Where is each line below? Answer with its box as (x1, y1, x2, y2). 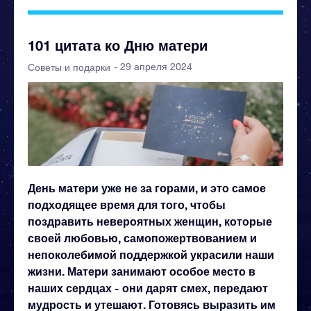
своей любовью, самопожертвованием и (28, 231, 257, 245)
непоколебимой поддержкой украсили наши (28, 248, 274, 262)
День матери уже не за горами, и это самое (28, 181, 266, 195)
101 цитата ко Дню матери (28, 37, 208, 53)
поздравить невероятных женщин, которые (28, 215, 272, 228)
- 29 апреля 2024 (114, 61, 192, 72)
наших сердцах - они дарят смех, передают (28, 281, 268, 295)
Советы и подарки (28, 62, 110, 73)
